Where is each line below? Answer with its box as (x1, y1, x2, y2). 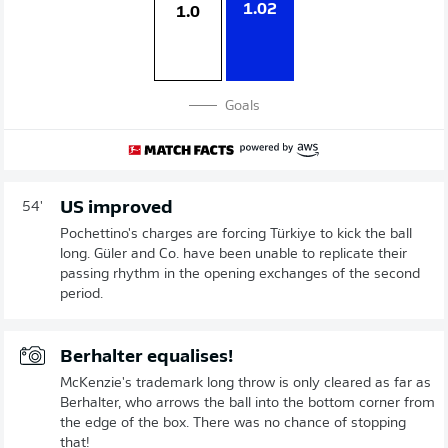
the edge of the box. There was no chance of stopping (60, 416, 406, 431)
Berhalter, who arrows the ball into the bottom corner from (60, 396, 435, 411)
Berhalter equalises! (60, 348, 233, 367)
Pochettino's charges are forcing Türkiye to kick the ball (60, 227, 412, 242)
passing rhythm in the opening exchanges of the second (60, 267, 420, 282)
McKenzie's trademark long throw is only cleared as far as (60, 376, 431, 391)
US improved (60, 199, 173, 218)
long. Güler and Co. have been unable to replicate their (60, 247, 407, 262)
